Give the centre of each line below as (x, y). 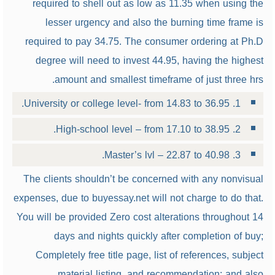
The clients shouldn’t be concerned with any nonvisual (143, 179)
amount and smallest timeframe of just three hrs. (159, 79)
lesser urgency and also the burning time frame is (154, 22)
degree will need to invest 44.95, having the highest (149, 60)
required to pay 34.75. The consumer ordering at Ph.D (144, 41)
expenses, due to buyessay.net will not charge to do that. (138, 198)
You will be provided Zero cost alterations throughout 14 (140, 217)
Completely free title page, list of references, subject (149, 255)
